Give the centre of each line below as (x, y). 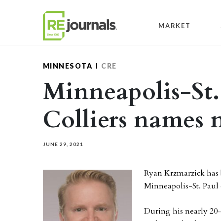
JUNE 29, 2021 (63, 144)
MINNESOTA (68, 66)
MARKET (175, 25)
